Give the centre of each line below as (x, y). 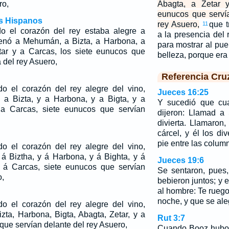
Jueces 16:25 (183, 92)
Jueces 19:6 (180, 160)
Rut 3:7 (171, 218)
